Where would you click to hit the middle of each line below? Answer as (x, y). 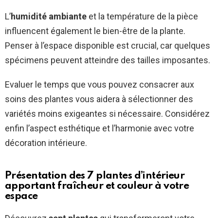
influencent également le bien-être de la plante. (95, 31)
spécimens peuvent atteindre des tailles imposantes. (108, 60)
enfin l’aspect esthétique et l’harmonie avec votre (100, 128)
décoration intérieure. (46, 143)
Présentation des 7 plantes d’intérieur (95, 176)
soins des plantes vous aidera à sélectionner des (99, 99)
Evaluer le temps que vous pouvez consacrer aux (100, 85)
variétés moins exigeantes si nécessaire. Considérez (107, 114)
